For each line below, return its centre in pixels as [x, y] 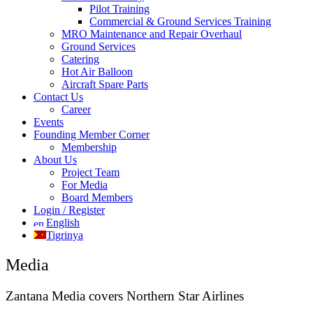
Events [49, 122]
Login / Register [69, 210]
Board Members [97, 197]
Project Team [90, 172]
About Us [55, 160]
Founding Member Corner [92, 134]
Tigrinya [65, 235]
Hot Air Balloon [97, 72]
